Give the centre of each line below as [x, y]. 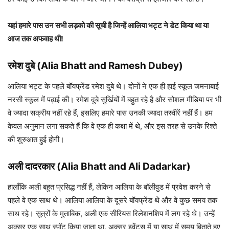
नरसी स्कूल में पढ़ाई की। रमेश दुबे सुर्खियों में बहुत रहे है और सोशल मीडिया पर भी [114, 100]
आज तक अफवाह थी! [36, 39]
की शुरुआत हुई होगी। [36, 140]
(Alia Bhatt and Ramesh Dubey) [110, 66]
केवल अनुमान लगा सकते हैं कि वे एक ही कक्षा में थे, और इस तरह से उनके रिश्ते [112, 126]
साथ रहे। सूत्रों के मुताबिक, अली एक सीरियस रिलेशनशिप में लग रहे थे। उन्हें [111, 214]
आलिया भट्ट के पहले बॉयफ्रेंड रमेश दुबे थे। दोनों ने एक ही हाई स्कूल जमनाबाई [113, 86]
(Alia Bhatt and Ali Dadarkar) [124, 167]
